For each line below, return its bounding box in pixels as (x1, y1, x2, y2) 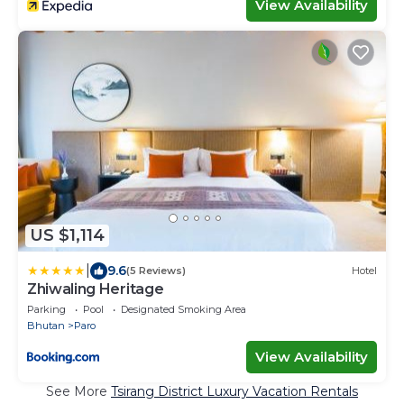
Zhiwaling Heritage (27, 280, 164, 298)
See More (46, 382, 111, 399)
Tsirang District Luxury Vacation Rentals (111, 382, 358, 399)
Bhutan (27, 318, 65, 332)
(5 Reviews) (126, 264, 186, 278)
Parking (27, 302, 66, 316)
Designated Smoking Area (121, 302, 246, 316)
